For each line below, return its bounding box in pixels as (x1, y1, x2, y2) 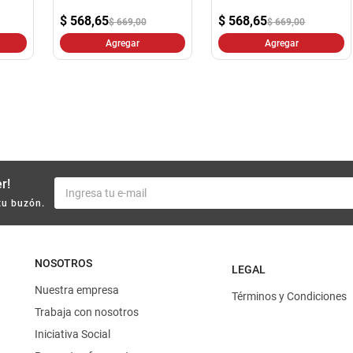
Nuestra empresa (35, 284, 119, 297)
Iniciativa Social (35, 328, 110, 341)
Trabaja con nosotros (35, 306, 139, 319)
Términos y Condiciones (232, 290, 347, 303)
